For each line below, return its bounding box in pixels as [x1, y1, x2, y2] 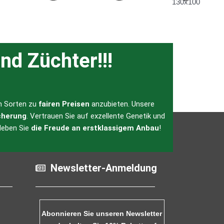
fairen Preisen [38, 99, 89, 109]
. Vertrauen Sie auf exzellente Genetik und [26, 111, 165, 121]
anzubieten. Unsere [89, 99, 154, 109]
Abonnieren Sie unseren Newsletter [41, 209, 162, 218]
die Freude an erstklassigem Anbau [31, 123, 159, 133]
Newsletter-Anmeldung [50, 162, 157, 174]
